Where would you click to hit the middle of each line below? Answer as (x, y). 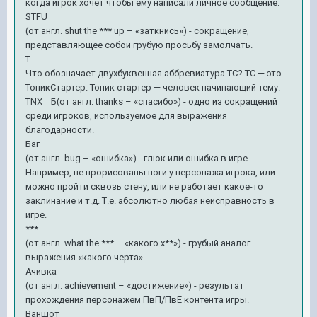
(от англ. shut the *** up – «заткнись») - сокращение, (137, 30)
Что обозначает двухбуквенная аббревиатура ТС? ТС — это (154, 73)
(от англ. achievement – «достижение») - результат (135, 285)
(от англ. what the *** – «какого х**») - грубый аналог (138, 243)
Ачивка (45, 271)
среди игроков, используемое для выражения (126, 115)
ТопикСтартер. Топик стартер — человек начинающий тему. (153, 87)
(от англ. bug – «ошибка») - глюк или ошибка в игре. (138, 158)
